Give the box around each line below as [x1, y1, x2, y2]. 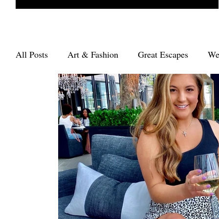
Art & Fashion [67, 48, 118, 60]
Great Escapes [138, 48, 188, 60]
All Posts [16, 48, 48, 60]
